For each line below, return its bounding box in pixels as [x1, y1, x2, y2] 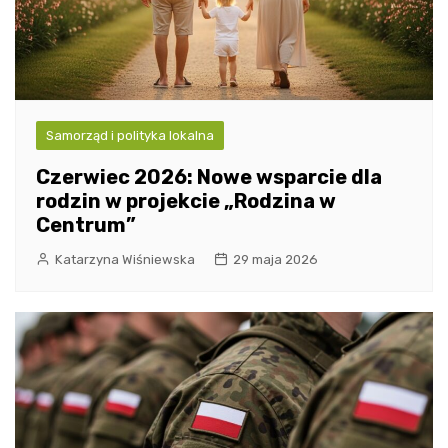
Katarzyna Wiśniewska [55, 251, 195, 267]
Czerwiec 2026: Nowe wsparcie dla [36, 164, 382, 189]
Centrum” [36, 212, 136, 237]
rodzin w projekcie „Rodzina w [36, 188, 336, 213]
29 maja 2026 [233, 251, 318, 267]
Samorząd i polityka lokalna [46, 127, 214, 143]
